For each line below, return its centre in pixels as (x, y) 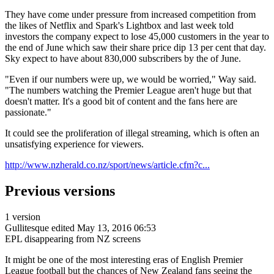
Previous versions (60, 191)
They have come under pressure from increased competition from (130, 15)
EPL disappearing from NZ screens (73, 239)
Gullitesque (27, 228)
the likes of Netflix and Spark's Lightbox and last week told (119, 26)
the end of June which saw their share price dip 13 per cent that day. (135, 48)
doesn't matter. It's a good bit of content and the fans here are (121, 102)
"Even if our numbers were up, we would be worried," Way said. (131, 80)
